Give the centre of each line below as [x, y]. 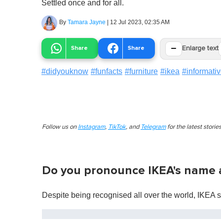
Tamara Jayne [87, 22]
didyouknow [67, 71]
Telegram [153, 127]
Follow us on [60, 127]
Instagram [92, 127]
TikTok [117, 127]
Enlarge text [200, 49]
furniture [144, 71]
